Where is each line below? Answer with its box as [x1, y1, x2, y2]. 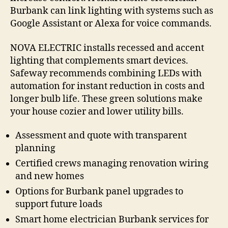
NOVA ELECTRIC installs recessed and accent [10, 42, 204, 54]
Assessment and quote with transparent [15, 130, 187, 142]
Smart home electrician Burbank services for [15, 214, 209, 226]
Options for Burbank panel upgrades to [15, 186, 183, 198]
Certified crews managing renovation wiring [15, 158, 209, 170]
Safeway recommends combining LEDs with [10, 67, 202, 79]
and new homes [15, 170, 84, 183]
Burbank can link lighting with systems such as [10, 5, 213, 17]
